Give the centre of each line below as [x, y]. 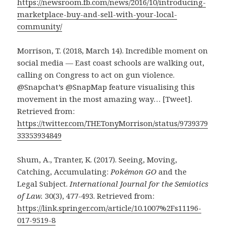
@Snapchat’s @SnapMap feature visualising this [106, 87]
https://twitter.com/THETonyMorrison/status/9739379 [113, 123]
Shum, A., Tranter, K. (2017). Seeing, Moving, [97, 159]
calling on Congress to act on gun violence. [96, 74]
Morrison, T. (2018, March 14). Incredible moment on [113, 50]
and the [173, 171]
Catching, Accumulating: [64, 171]
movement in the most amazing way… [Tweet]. [105, 99]
